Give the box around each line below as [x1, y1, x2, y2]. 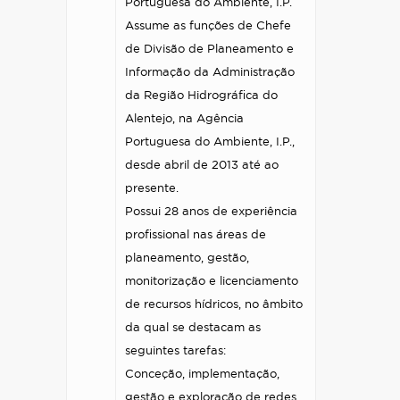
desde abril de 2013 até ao [125, 160, 279, 171]
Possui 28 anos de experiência [125, 206, 297, 218]
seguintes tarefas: [125, 346, 226, 357]
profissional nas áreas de [125, 229, 266, 241]
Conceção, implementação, [125, 369, 279, 380]
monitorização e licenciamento [125, 276, 298, 287]
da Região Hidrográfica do [125, 90, 278, 102]
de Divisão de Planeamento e [125, 44, 294, 55]
